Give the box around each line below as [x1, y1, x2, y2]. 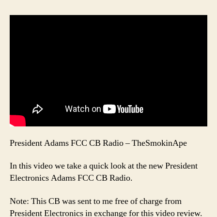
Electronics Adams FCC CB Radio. [10, 172, 133, 184]
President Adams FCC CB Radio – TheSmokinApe [10, 137, 187, 149]
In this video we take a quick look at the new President [10, 160, 198, 172]
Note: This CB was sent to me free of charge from [10, 195, 182, 207]
